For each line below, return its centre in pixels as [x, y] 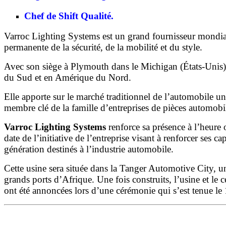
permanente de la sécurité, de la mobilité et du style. [103, 47]
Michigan [159, 67]
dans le [125, 67]
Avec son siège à [37, 67]
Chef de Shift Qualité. [69, 16]
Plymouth [90, 67]
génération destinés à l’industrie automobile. [89, 149]
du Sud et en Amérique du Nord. [68, 78]
